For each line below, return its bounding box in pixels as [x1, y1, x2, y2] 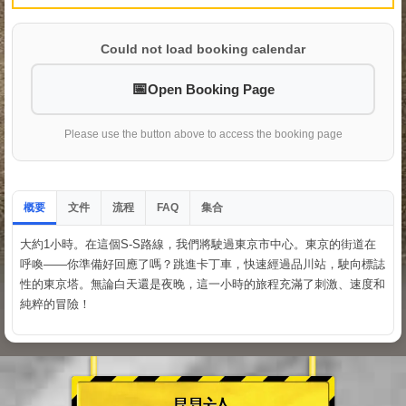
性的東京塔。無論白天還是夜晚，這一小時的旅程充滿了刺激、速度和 [20, 276, 385, 291]
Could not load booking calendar [101, 41, 305, 56]
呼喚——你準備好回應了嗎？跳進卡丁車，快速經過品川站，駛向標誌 [20, 256, 385, 271]
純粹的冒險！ [20, 296, 91, 311]
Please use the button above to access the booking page [63, 127, 343, 140]
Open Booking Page [148, 81, 275, 97]
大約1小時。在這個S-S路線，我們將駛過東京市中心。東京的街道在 [20, 237, 376, 251]
